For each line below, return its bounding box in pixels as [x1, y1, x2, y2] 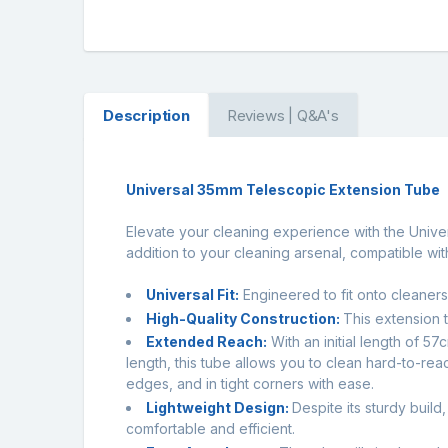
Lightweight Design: [146, 399, 292, 417]
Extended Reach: [146, 333, 267, 351]
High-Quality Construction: [146, 309, 343, 327]
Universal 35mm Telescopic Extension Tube [126, 180, 443, 198]
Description [102, 105, 190, 125]
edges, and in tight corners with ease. [126, 375, 374, 393]
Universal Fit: [146, 285, 239, 303]
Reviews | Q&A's [226, 105, 339, 125]
